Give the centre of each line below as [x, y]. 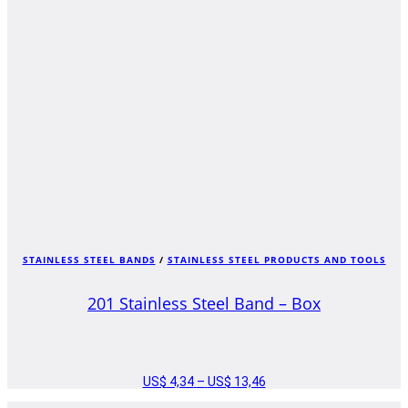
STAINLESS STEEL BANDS [89, 259]
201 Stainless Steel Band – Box [204, 304]
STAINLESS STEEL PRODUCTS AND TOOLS [276, 259]
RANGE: [287, 397]
